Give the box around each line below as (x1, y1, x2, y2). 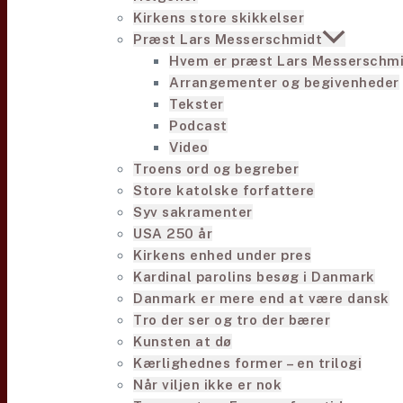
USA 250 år (133, 226, 212, 241)
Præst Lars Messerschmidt (133, 31, 322, 47)
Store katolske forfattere (133, 183, 315, 198)
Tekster (169, 96, 224, 112)
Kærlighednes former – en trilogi (133, 355, 362, 371)
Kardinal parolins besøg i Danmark (133, 269, 375, 284)
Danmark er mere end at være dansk (133, 291, 390, 306)
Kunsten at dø (133, 334, 232, 349)
